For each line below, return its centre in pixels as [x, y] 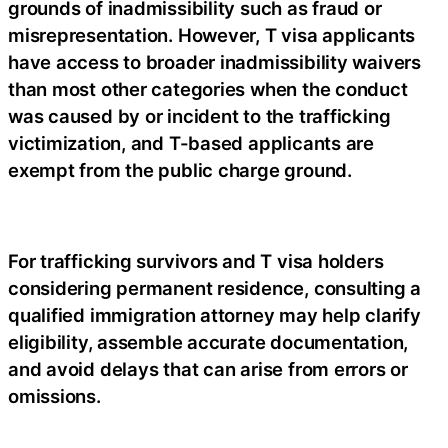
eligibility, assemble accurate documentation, [208, 342]
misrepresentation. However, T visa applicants [212, 35]
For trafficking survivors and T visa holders [196, 261]
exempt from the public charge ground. [180, 170]
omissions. [54, 396]
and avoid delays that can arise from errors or [208, 369]
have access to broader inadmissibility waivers [214, 62]
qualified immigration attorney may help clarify [214, 315]
